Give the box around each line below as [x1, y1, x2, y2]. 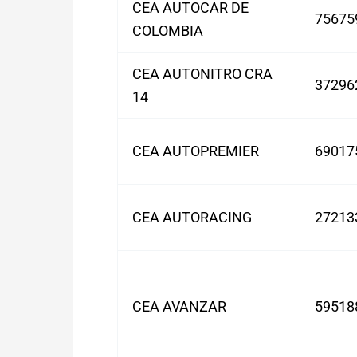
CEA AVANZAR [132, 298, 226, 315]
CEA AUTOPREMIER [132, 143, 259, 159]
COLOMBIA [132, 22, 203, 39]
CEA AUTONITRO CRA [132, 65, 273, 82]
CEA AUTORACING [132, 209, 252, 226]
